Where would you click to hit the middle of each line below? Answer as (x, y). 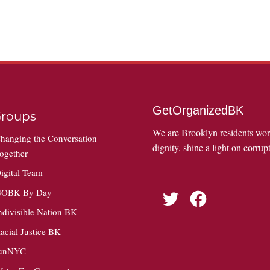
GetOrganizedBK (198, 110)
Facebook (206, 193)
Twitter (173, 193)
